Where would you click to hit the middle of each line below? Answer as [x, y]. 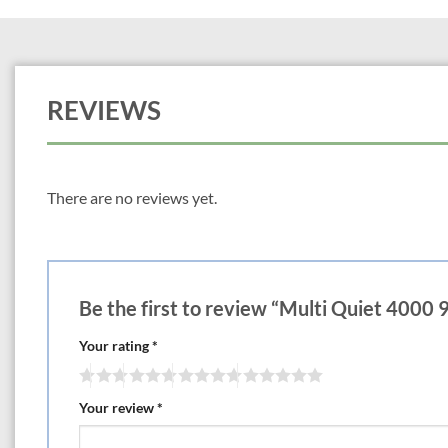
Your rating [115, 346]
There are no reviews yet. [132, 197]
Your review [118, 408]
